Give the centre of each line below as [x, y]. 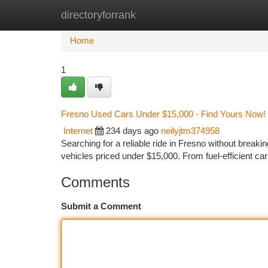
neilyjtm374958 [190, 131]
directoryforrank [98, 15]
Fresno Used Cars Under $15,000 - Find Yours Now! [163, 114]
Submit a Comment [101, 206]
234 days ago [132, 131]
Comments [95, 182]
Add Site [223, 15]
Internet [78, 131]
